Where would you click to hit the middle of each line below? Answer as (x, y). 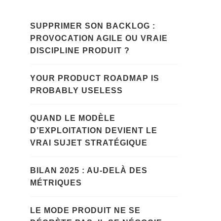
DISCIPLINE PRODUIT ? (80, 51)
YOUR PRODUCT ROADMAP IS (95, 78)
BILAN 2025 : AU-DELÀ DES (89, 171)
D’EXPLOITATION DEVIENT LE (94, 131)
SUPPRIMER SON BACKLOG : (93, 26)
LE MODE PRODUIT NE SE (85, 211)
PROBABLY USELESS (76, 91)
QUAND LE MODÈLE (73, 118)
